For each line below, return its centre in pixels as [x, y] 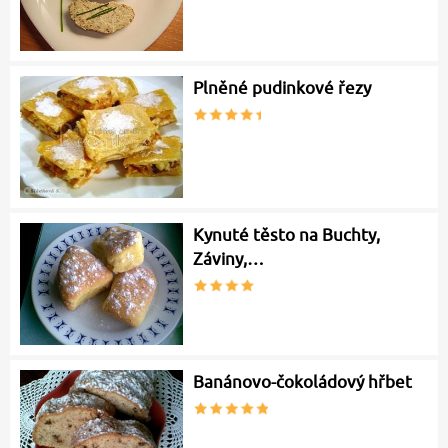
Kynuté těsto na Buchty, [287, 235]
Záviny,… [229, 259]
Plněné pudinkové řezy [282, 88]
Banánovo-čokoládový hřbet [303, 382]
